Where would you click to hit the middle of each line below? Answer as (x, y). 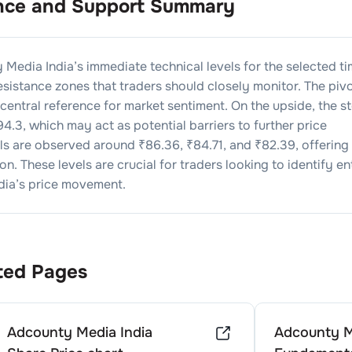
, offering (322, 145)
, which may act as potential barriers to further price (175, 125)
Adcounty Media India (80, 332)
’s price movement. (71, 184)
